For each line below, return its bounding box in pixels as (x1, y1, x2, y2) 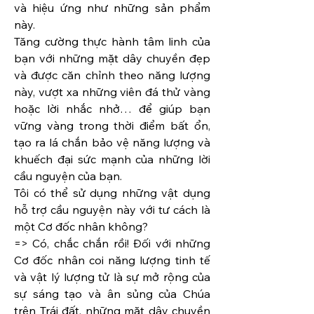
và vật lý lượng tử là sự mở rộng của (14, 270, 210, 285)
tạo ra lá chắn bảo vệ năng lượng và (14, 135, 210, 150)
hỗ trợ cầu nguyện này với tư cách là (14, 203, 210, 217)
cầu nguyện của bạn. (14, 169, 122, 184)
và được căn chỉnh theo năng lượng (14, 68, 210, 83)
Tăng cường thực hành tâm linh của (14, 34, 210, 49)
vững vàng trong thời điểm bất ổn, (14, 118, 210, 133)
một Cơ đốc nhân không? (14, 219, 148, 234)
